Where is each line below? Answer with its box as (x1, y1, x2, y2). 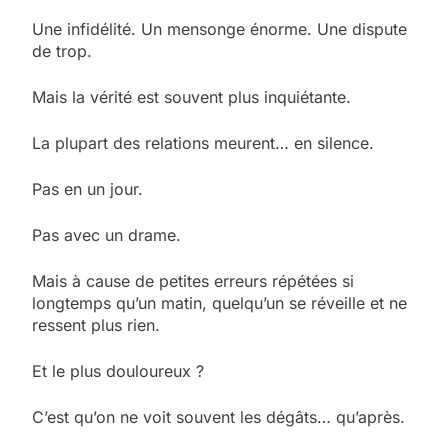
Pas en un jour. (32, 178, 143, 199)
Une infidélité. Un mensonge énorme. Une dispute (32, 18, 407, 39)
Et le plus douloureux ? (32, 360, 204, 381)
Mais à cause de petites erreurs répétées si (32, 270, 354, 291)
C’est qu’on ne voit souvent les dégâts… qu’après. (32, 406, 405, 427)
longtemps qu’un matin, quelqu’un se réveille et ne (32, 292, 407, 313)
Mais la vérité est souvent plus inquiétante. (32, 86, 351, 107)
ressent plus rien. (32, 314, 160, 335)
